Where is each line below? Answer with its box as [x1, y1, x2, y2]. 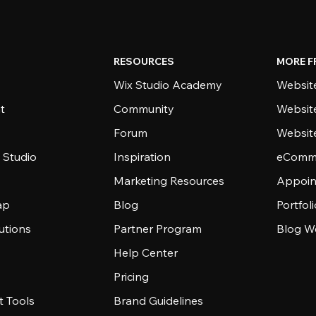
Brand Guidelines [114, 293, 204, 308]
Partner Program [114, 221, 202, 236]
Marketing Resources [114, 174, 225, 188]
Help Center [114, 245, 178, 260]
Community [114, 102, 175, 116]
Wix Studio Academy [114, 78, 223, 92]
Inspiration [114, 150, 171, 164]
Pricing [114, 269, 150, 284]
